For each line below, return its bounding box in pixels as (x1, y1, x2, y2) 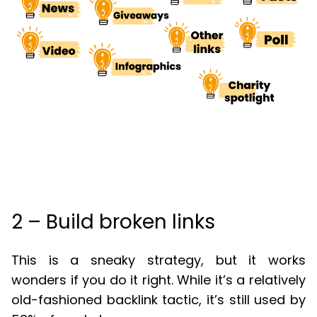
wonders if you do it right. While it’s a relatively (11, 271, 306, 289)
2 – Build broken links (11, 207, 215, 236)
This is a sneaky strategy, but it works (11, 251, 306, 270)
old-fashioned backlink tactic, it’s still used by (11, 291, 306, 309)
